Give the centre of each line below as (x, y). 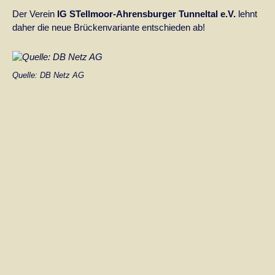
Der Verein (35, 14)
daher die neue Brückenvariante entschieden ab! (109, 27)
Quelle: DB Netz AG (48, 75)
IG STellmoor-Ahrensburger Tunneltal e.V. (148, 14)
